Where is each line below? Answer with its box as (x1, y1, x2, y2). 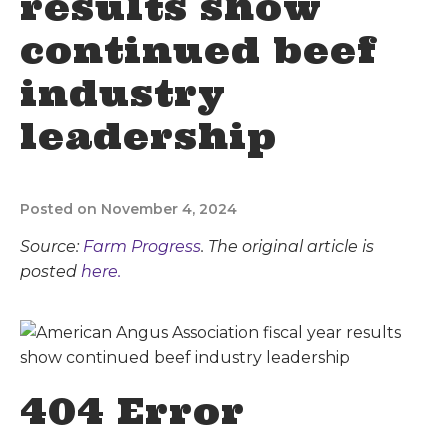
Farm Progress (83, 237, 201, 256)
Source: (20, 237, 83, 256)
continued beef (20, 27, 377, 73)
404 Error (20, 388, 245, 434)
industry (20, 70, 226, 116)
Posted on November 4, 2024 (20, 200, 237, 218)
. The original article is (201, 237, 374, 256)
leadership (20, 113, 277, 159)
